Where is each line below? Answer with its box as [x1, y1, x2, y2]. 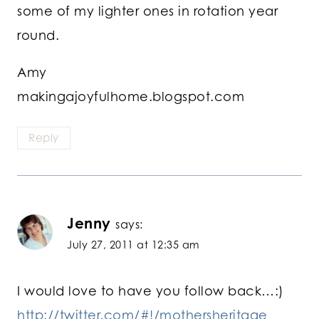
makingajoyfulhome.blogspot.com [17, 88, 244, 105]
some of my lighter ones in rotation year [17, 3, 278, 19]
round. [17, 27, 59, 43]
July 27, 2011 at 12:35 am [67, 238, 200, 251]
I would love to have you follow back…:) [17, 283, 284, 299]
